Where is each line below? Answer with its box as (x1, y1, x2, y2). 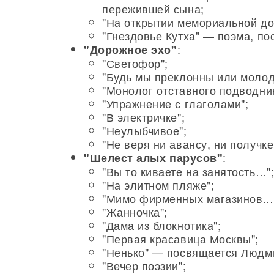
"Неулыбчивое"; (102, 122, 187, 138)
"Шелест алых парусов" (84, 150, 223, 166)
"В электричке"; (102, 109, 185, 125)
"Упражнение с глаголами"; (102, 95, 249, 111)
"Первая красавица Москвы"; (102, 231, 259, 246)
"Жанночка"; (102, 204, 168, 220)
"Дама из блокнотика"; (102, 217, 221, 233)
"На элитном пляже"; (102, 177, 215, 193)
